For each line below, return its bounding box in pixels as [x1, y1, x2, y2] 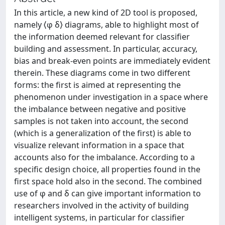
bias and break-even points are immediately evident [14, 55, 210, 66]
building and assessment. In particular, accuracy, [14, 43, 197, 54]
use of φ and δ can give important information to [14, 188, 201, 199]
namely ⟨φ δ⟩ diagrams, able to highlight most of [14, 19, 199, 30]
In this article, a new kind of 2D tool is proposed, [14, 7, 197, 18]
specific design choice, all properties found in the [14, 164, 200, 175]
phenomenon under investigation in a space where [14, 91, 208, 102]
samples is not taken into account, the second [14, 116, 188, 127]
